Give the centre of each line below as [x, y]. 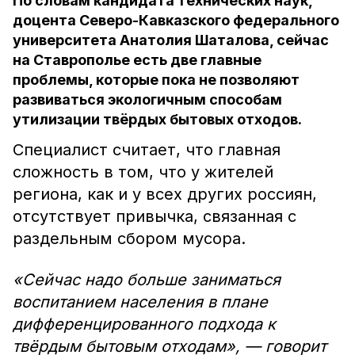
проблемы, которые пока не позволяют [156, 80]
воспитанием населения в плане [140, 302]
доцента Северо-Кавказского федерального [176, 20]
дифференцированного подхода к [144, 324]
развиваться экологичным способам [147, 99]
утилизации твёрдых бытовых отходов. [157, 119]
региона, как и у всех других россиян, [165, 194]
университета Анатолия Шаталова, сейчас [171, 40]
